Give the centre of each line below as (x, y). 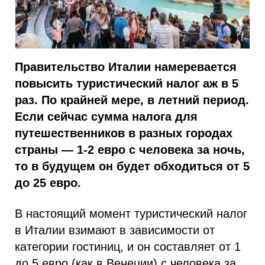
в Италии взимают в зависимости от (115, 230)
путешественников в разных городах (124, 133)
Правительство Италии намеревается (126, 67)
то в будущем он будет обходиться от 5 (132, 166)
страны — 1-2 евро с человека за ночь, (130, 150)
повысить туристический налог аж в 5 (127, 83)
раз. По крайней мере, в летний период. (132, 100)
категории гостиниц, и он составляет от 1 (128, 247)
